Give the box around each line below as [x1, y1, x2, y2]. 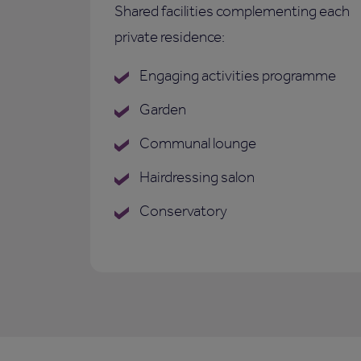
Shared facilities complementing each [114, 2, 350, 21]
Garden [137, 100, 186, 119]
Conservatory [137, 201, 227, 221]
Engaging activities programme [137, 66, 336, 85]
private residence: [114, 27, 225, 47]
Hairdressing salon [137, 168, 255, 187]
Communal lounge [137, 134, 256, 153]
